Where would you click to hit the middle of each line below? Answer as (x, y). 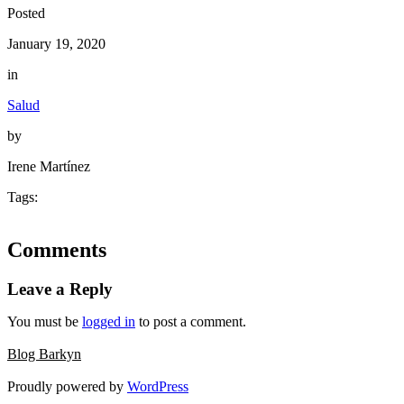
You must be (45, 322)
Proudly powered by (67, 387)
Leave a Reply (60, 289)
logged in (109, 322)
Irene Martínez (49, 166)
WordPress (158, 387)
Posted (26, 13)
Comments (57, 249)
